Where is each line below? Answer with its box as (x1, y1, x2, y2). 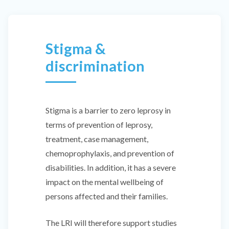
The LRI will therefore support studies (45, 218, 177, 228)
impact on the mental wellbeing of (45, 177, 164, 187)
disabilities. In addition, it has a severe (45, 163, 176, 173)
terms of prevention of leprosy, (45, 120, 152, 130)
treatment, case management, (45, 134, 148, 144)
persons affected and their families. (45, 191, 168, 201)
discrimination (45, 57, 145, 75)
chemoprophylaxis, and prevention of (45, 148, 174, 158)
